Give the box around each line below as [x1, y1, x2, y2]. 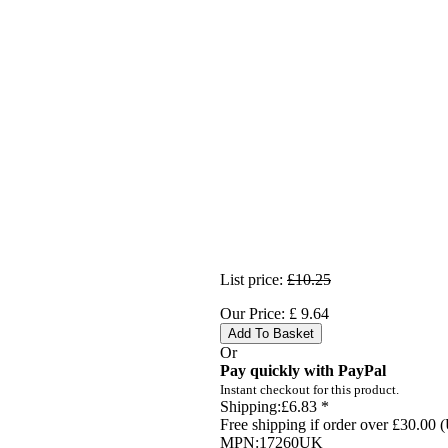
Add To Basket [228, 325, 314, 341]
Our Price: [220, 304, 289, 322]
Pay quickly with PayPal [220, 361, 386, 379]
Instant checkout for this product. [220, 381, 399, 397]
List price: [220, 270, 283, 288]
